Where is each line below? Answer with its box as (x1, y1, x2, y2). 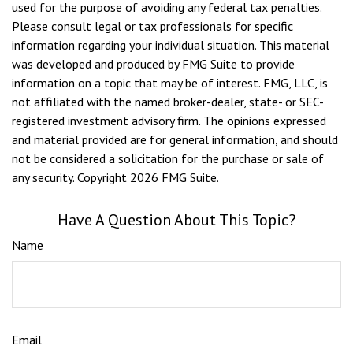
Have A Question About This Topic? (58, 210, 295, 230)
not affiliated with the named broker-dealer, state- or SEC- (12, 94, 324, 110)
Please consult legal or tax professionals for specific (12, 18, 293, 34)
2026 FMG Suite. (130, 169, 219, 185)
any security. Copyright (12, 169, 130, 185)
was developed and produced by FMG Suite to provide (12, 56, 295, 72)
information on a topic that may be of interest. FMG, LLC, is (12, 75, 328, 91)
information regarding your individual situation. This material (12, 37, 329, 53)
